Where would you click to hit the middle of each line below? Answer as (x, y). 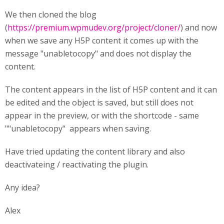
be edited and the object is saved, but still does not (99, 102)
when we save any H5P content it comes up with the (102, 40)
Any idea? (22, 187)
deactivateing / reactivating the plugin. (77, 164)
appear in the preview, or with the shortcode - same (102, 115)
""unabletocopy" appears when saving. (78, 128)
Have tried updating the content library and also (95, 151)
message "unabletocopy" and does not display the (98, 53)
